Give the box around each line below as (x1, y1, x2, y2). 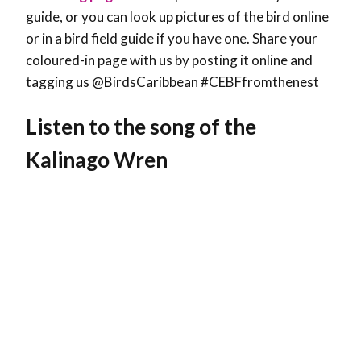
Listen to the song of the (26, 113, 256, 139)
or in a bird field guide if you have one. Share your (26, 29, 317, 47)
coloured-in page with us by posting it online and (26, 51, 313, 68)
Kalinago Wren (26, 146, 168, 172)
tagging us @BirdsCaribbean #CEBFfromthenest (26, 73, 319, 90)
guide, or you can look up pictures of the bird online (26, 7, 329, 25)
